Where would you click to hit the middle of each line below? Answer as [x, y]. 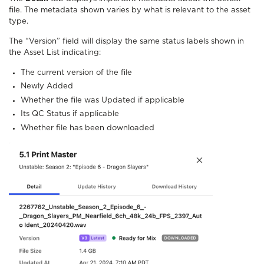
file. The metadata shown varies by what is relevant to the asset [130, 10]
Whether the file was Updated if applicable [103, 100]
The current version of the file [76, 72]
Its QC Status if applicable [70, 114]
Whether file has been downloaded [88, 128]
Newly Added [47, 87]
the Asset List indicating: [55, 52]
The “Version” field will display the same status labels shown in [126, 41]
